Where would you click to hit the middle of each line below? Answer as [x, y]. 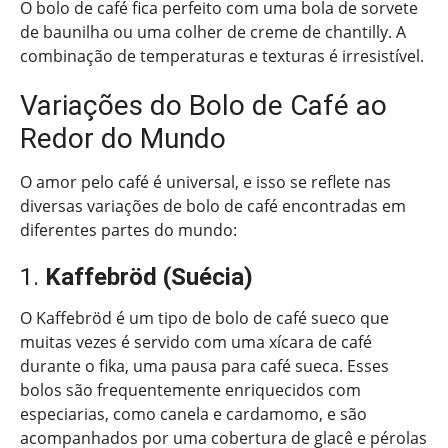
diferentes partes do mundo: [128, 229]
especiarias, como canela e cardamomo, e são [193, 413]
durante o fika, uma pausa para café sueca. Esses [204, 365]
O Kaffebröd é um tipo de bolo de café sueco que [204, 317]
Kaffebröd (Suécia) [149, 276]
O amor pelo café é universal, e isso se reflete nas [205, 181]
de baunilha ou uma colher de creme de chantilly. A [213, 31]
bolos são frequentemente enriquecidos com [190, 389]
